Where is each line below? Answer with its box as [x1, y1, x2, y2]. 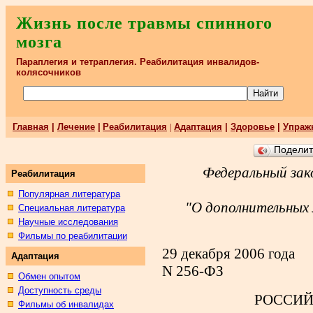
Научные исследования [18, 217, 118, 227]
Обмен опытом [18, 271, 80, 282]
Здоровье [231, 122, 275, 132]
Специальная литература [18, 203, 125, 213]
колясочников [16, 67, 81, 78]
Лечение [57, 122, 95, 132]
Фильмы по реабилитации [18, 231, 127, 241]
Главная [13, 122, 49, 132]
